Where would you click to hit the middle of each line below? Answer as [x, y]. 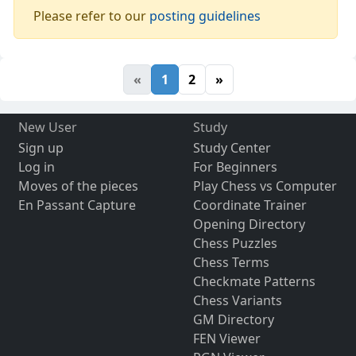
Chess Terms [231, 262]
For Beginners [235, 166]
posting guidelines [205, 15]
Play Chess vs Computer [265, 186]
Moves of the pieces [78, 186]
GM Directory [233, 319]
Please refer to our [92, 15]
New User [47, 127]
